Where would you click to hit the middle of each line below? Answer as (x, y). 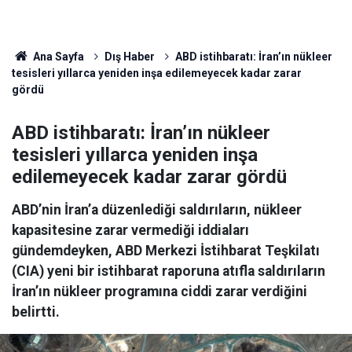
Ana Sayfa (57, 57)
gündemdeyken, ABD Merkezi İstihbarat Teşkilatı (166, 251)
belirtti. (36, 312)
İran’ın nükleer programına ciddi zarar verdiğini (159, 291)
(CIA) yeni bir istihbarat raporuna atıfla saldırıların (169, 271)
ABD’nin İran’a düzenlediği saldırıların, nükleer (157, 210)
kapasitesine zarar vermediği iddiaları (130, 230)
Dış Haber (129, 57)
